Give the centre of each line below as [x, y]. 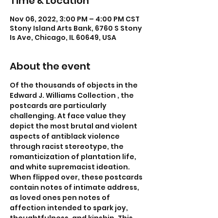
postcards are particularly [59, 106]
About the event [50, 66]
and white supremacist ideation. [71, 167]
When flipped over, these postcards [77, 177]
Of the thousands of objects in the [74, 85]
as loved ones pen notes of [61, 198]
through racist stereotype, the [67, 146]
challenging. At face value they [69, 116]
